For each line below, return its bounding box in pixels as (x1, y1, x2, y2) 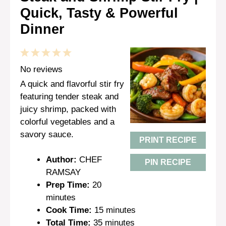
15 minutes (94, 205, 136, 215)
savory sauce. (20, 129, 74, 139)
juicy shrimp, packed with (20, 104, 116, 114)
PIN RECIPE (145, 157, 191, 166)
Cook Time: (46, 205, 92, 215)
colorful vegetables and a (20, 117, 115, 127)
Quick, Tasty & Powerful (20, 5, 178, 21)
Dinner (20, 21, 65, 37)
